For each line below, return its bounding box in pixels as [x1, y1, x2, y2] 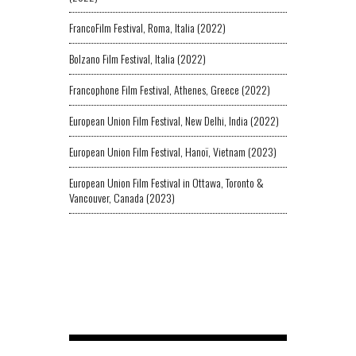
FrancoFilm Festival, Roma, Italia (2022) [69, 19, 226, 36]
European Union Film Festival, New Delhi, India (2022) [69, 112, 279, 129]
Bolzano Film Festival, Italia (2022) [69, 50, 206, 67]
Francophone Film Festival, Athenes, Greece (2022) [69, 81, 270, 98]
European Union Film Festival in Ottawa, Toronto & [69, 174, 264, 191]
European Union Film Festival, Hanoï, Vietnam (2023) [69, 143, 277, 160]
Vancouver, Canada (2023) [69, 189, 175, 206]
